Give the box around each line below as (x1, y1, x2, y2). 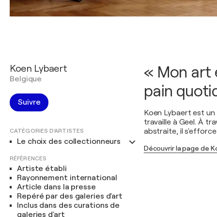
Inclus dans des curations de (17, 201, 120, 210)
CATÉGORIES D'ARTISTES (10, 127, 84, 134)
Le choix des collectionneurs (17, 137, 121, 146)
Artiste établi (17, 164, 67, 173)
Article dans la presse (17, 183, 96, 191)
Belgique (10, 75, 42, 83)
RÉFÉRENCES (10, 155, 46, 162)
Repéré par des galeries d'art (17, 192, 123, 201)
